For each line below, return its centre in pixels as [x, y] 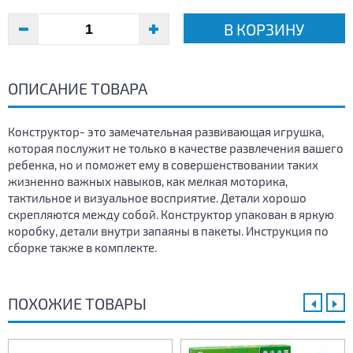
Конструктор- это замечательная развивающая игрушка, [166, 132]
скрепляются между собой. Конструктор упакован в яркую [171, 215]
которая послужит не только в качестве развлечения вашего [176, 149]
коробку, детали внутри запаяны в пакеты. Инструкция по [168, 231]
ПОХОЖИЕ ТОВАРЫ [77, 304]
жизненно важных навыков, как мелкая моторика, [148, 182]
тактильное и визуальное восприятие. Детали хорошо [157, 198]
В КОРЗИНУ [264, 30]
